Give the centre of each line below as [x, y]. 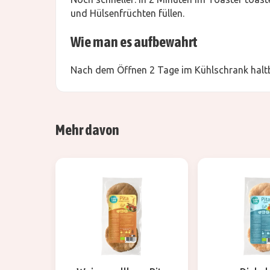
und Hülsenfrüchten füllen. [127, 14]
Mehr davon [87, 130]
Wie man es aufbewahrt [134, 42]
